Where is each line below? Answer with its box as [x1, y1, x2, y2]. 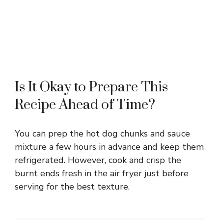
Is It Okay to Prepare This [15, 78, 168, 96]
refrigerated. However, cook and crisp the [15, 154, 181, 166]
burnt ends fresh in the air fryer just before [15, 167, 189, 179]
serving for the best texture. [15, 180, 130, 192]
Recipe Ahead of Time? [15, 96, 155, 113]
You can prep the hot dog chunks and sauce [15, 127, 190, 139]
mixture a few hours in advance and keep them [15, 140, 204, 153]
